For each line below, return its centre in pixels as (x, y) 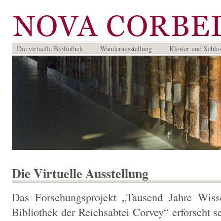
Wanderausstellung (126, 49)
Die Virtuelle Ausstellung (80, 173)
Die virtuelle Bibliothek (50, 49)
